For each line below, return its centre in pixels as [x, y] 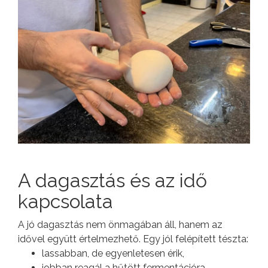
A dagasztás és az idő [112, 180]
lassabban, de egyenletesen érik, [113, 253]
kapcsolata [66, 201]
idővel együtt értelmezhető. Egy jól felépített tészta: [133, 239]
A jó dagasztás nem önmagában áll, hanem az [120, 224]
